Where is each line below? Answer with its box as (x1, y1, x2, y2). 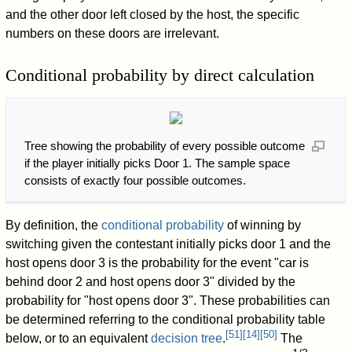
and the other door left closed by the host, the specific (5, 7, 300, 21)
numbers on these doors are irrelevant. (5, 26, 220, 40)
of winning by (224, 218, 302, 233)
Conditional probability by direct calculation (5, 64, 315, 85)
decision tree (151, 332, 223, 346)
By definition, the (5, 218, 102, 233)
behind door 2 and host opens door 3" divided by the (5, 275, 296, 289)
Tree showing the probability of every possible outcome (24, 138, 305, 152)
